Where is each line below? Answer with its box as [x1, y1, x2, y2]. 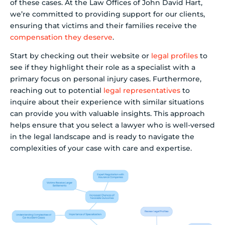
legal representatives [103, 86, 180, 95]
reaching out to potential [10, 86, 103, 95]
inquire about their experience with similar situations [10, 97, 204, 107]
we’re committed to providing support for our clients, [10, 9, 205, 19]
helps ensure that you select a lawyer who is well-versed [10, 121, 215, 130]
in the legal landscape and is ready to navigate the [10, 132, 194, 142]
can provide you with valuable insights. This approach [10, 109, 205, 119]
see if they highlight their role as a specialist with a [10, 63, 195, 72]
